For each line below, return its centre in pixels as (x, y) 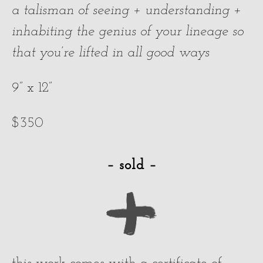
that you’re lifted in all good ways (111, 53)
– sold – (131, 166)
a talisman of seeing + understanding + (127, 11)
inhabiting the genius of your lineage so (128, 32)
